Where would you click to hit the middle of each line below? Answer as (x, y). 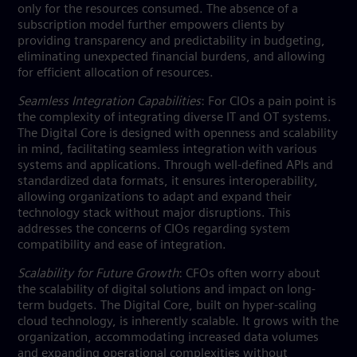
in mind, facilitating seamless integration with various (167, 150)
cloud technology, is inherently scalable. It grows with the (178, 322)
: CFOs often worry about (249, 274)
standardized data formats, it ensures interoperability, (168, 182)
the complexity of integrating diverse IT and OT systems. (175, 118)
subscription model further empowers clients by (151, 25)
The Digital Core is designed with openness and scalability (178, 134)
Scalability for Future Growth (98, 274)
